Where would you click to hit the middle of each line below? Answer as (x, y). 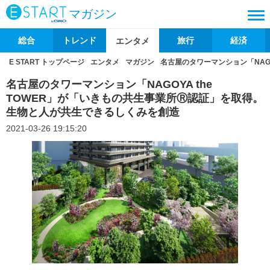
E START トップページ (47, 62)
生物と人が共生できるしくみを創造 (93, 112)
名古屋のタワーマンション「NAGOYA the (109, 84)
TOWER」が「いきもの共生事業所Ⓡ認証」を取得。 (135, 98)
